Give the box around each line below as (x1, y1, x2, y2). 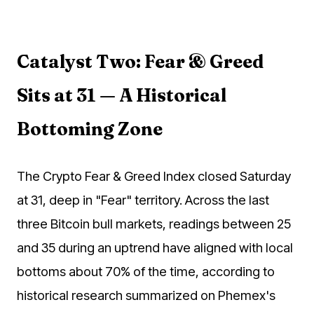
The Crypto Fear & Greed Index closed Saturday (17, 168, 291, 184)
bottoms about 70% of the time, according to (17, 263, 275, 279)
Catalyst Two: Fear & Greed (17, 50, 264, 74)
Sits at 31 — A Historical (17, 84, 226, 107)
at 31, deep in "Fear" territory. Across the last (17, 191, 269, 207)
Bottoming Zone (17, 118, 163, 141)
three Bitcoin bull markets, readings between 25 (17, 215, 291, 231)
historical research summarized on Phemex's (17, 287, 275, 303)
